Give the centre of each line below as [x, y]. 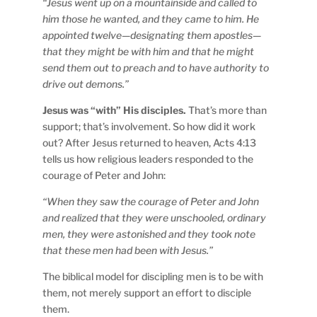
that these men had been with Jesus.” [128, 250]
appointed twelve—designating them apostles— [152, 35]
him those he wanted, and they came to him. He [151, 18]
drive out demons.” [86, 83]
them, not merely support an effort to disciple [147, 292]
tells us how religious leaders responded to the [148, 158]
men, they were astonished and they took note [149, 234]
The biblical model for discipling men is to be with [153, 276]
